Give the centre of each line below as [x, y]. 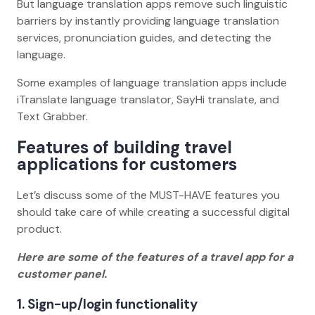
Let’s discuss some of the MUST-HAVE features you [148, 195]
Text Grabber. [55, 117]
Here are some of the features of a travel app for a [155, 257]
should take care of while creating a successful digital [153, 212]
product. [41, 229]
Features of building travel [124, 148]
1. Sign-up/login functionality [109, 304]
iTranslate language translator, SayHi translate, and [148, 100]
